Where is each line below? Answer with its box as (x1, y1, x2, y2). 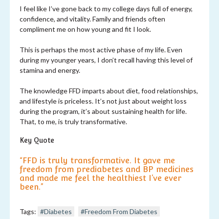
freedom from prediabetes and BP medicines (20, 164, 194, 174)
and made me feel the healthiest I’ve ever (20, 173, 181, 183)
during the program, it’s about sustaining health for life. (20, 107, 187, 116)
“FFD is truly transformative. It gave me (20, 155, 175, 165)
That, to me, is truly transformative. (20, 117, 127, 126)
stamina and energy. (20, 66, 80, 75)
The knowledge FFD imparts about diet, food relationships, (20, 87, 198, 95)
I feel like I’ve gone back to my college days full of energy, (20, 4, 193, 13)
